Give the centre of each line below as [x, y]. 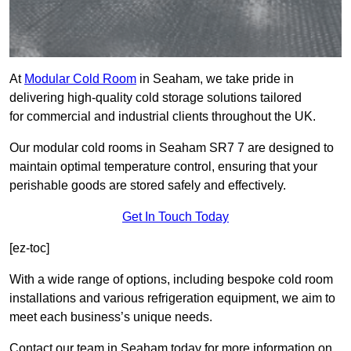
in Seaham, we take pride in [215, 79]
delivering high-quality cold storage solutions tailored [156, 98]
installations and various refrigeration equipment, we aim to [172, 299]
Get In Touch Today [175, 217]
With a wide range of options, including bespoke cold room [171, 280]
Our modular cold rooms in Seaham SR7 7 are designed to [172, 148]
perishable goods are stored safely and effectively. [148, 186]
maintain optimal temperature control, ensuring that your [163, 167]
